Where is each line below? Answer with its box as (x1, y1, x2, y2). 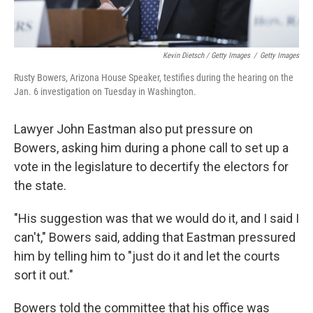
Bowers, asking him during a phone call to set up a (14, 140, 289, 155)
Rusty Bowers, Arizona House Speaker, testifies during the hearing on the (14, 71, 293, 83)
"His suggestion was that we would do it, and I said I (14, 210, 299, 226)
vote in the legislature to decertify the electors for (14, 159, 289, 174)
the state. (14, 177, 66, 193)
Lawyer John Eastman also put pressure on (14, 121, 253, 136)
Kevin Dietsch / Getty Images (163, 50, 250, 60)
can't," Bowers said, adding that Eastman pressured (14, 229, 296, 245)
